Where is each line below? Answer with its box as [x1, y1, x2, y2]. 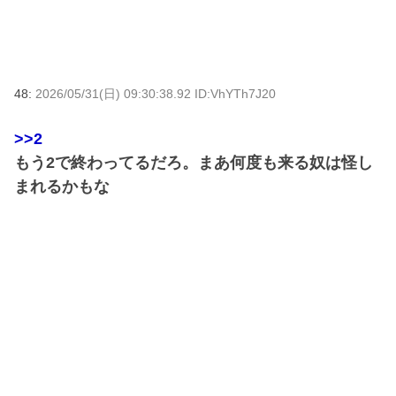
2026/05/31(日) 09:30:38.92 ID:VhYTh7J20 [35, 86, 276, 101]
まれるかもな [14, 177, 110, 195]
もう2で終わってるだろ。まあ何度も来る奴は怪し [14, 153, 373, 171]
